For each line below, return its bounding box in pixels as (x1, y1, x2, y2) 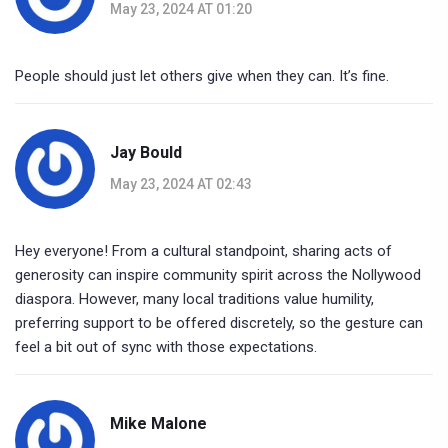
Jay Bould (110, 142, 182, 162)
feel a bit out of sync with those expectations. (15, 338, 317, 357)
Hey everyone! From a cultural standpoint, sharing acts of (15, 242, 392, 261)
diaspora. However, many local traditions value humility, (15, 290, 374, 309)
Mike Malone (110, 413, 207, 433)
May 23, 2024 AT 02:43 (110, 175, 252, 192)
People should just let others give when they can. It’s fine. (15, 67, 389, 86)
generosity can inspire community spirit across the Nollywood (15, 266, 421, 285)
